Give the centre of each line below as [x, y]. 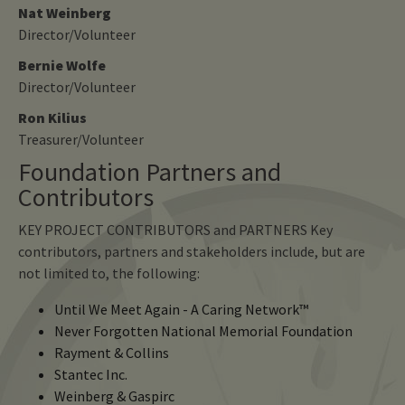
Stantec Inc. [91, 374]
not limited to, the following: [109, 273]
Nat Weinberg [65, 12]
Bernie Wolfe [62, 65]
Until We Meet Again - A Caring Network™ [181, 309]
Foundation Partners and [150, 171]
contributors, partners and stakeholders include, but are [192, 251]
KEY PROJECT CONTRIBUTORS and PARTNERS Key [175, 229]
